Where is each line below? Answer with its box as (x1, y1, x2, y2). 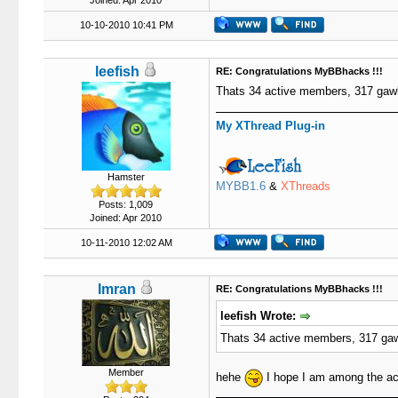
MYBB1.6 (215, 179, 266, 193)
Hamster (107, 171, 145, 182)
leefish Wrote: (219, 309, 299, 322)
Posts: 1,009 (99, 199, 153, 210)
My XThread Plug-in (215, 119, 325, 132)
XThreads (280, 179, 330, 193)
